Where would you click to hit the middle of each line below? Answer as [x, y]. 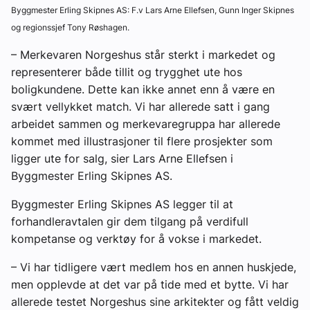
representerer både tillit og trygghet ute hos [127, 72]
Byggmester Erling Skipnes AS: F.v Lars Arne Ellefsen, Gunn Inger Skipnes [153, 10]
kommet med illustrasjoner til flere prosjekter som [142, 142]
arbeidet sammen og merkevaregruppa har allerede [146, 124]
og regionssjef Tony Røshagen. [70, 28]
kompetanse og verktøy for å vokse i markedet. [136, 239]
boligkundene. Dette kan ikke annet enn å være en [143, 90]
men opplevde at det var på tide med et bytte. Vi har [150, 285]
